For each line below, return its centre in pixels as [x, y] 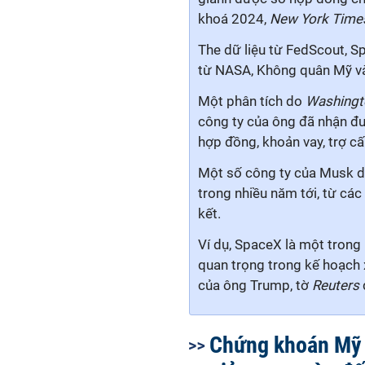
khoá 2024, [234, 19]
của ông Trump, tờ [255, 285]
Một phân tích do [252, 101]
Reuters [336, 285]
